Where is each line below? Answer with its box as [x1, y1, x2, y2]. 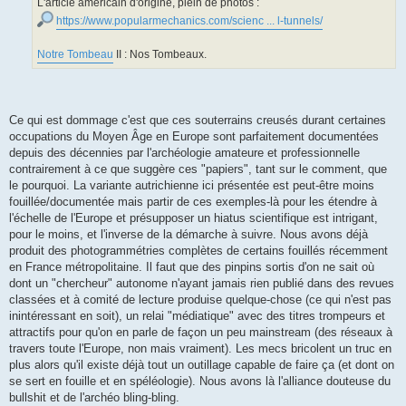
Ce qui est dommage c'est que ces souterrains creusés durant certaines [9, 113, 386, 128]
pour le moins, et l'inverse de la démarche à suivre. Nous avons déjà [9, 227, 368, 242]
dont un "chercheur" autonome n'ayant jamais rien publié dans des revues [9, 276, 394, 291]
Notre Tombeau [37, 47, 113, 61]
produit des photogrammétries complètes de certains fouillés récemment [9, 244, 388, 258]
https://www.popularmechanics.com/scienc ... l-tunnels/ [56, 14, 323, 27]
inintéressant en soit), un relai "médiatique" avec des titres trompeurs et [9, 309, 385, 324]
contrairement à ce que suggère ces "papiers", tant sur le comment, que [9, 162, 387, 177]
